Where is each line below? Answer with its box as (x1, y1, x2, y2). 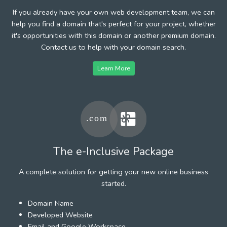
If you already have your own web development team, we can (12, 7, 215, 17)
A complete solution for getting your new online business (19, 166, 208, 177)
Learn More (97, 63, 130, 72)
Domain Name (28, 198, 73, 208)
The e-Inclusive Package (53, 143, 174, 159)
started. (101, 178, 126, 188)
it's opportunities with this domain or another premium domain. (11, 30, 216, 41)
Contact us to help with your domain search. (41, 42, 186, 52)
